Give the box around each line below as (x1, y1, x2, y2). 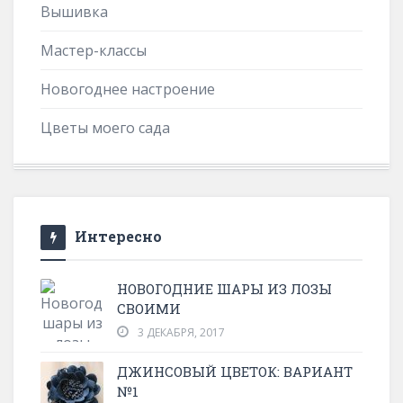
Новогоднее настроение (40, 78, 215, 99)
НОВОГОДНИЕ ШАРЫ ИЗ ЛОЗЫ (117, 279, 332, 298)
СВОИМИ (117, 299, 181, 318)
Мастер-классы (40, 40, 147, 60)
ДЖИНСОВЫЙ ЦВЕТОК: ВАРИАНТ (117, 362, 353, 381)
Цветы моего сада (40, 117, 170, 138)
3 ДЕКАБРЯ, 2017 (138, 324, 225, 340)
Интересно (75, 226, 162, 246)
